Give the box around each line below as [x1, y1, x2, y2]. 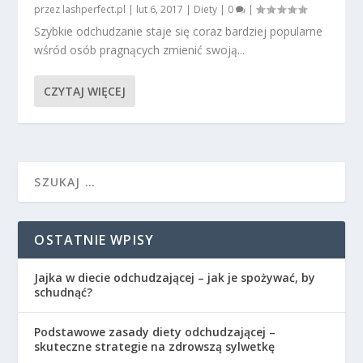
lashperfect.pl [62, 2, 126, 17]
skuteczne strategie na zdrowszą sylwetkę [34, 339, 275, 355]
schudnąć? [34, 284, 93, 301]
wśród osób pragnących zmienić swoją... [34, 42, 246, 58]
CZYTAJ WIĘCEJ [44, 83, 126, 100]
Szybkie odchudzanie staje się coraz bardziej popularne [34, 23, 323, 40]
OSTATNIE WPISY [34, 231, 155, 250]
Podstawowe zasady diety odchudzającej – [34, 324, 276, 340]
